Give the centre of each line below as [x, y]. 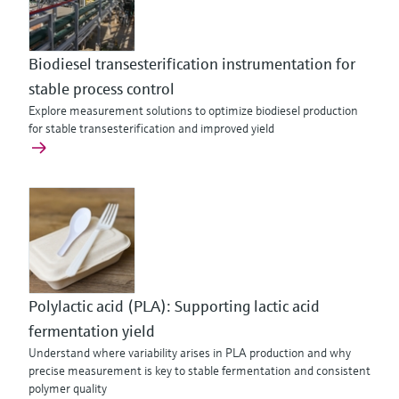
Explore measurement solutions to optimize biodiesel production [193, 110]
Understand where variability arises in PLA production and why [190, 353]
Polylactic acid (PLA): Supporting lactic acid [174, 306]
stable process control [102, 89]
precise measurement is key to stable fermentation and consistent [199, 370]
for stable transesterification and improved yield [151, 128]
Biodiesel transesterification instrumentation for [192, 64]
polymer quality [68, 388]
